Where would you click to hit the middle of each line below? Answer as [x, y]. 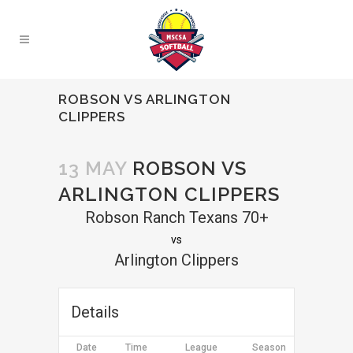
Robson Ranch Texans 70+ [176, 217]
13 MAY [93, 168]
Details [95, 312]
